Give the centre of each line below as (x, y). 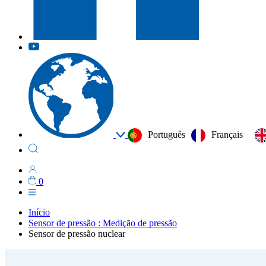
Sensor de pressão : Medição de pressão (103, 223)
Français (227, 134)
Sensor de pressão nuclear (77, 233)
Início (39, 212)
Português (167, 134)
